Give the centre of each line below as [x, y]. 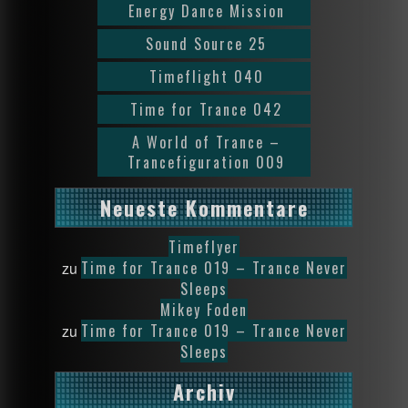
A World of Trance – [206, 143]
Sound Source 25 [206, 44]
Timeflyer [204, 247]
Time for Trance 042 [206, 110]
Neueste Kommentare [204, 208]
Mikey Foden [204, 310]
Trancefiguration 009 [206, 163]
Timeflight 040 [206, 77]
